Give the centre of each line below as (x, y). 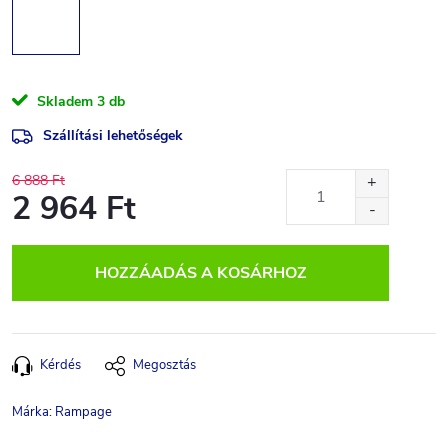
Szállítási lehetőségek (113, 135)
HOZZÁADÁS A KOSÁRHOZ (200, 273)
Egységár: (41, 236)
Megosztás (164, 365)
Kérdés (60, 365)
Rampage (83, 412)
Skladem (63, 101)
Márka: (33, 412)
